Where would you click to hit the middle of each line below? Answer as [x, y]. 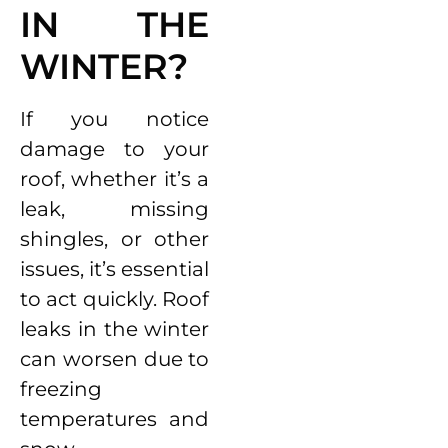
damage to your [115, 149]
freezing [61, 389]
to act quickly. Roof [115, 299]
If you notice [115, 119]
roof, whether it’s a [115, 179]
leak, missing [115, 209]
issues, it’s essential [115, 269]
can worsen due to [115, 359]
